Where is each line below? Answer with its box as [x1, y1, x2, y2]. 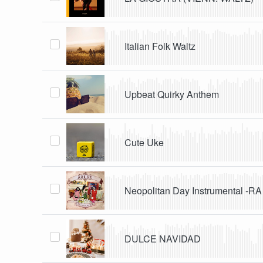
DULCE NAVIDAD [124, 231, 201, 245]
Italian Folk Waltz [124, 39, 196, 53]
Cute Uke [124, 135, 164, 149]
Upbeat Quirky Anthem [124, 87, 220, 101]
